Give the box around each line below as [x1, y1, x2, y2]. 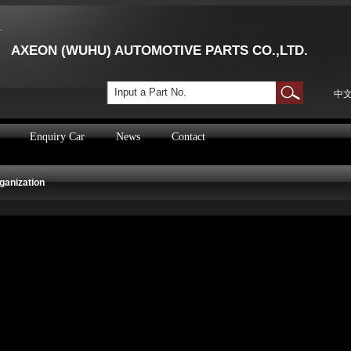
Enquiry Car [30, 131, 85, 143]
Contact [172, 131, 205, 143]
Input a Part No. [114, 86, 186, 98]
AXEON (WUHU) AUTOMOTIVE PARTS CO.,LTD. [11, 43, 308, 58]
